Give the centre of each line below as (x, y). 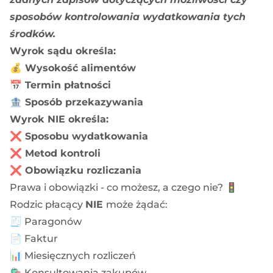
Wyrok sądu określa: (63, 51)
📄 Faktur (34, 238)
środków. (33, 34)
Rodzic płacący (48, 204)
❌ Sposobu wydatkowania (79, 136)
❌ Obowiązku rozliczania (76, 170)
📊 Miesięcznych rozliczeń (73, 255)
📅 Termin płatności (60, 85)
